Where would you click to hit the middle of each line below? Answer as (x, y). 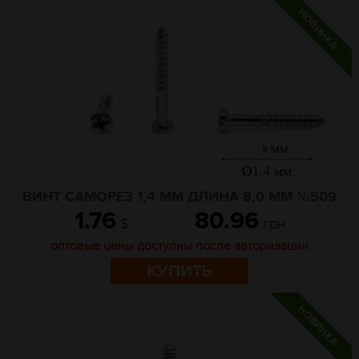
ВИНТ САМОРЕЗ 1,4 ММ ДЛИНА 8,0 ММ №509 (179, 197)
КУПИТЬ (179, 271)
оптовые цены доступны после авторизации (179, 246)
